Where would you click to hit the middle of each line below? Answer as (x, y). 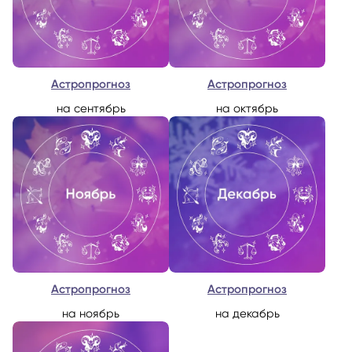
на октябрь (247, 108)
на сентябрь (91, 108)
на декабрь (247, 313)
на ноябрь (91, 313)
